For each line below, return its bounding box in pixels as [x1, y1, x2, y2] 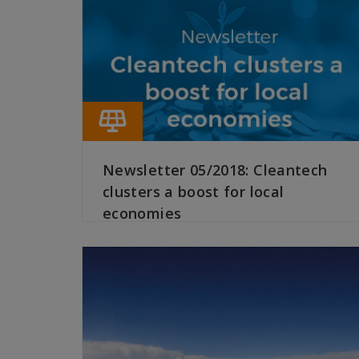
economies [103, 204, 182, 224]
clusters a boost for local [103, 182, 284, 202]
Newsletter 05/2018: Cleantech [103, 160, 328, 180]
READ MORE [103, 230, 167, 245]
